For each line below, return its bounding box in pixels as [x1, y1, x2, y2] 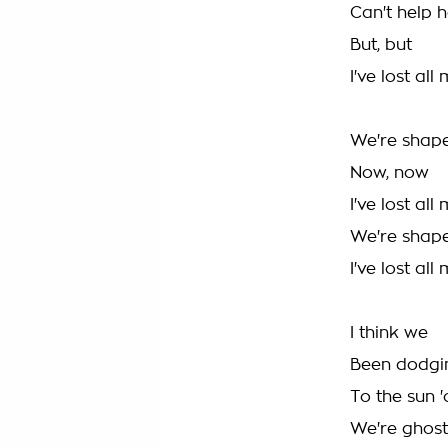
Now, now [350, 165, 429, 181]
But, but [350, 37, 412, 53]
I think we [350, 325, 428, 341]
